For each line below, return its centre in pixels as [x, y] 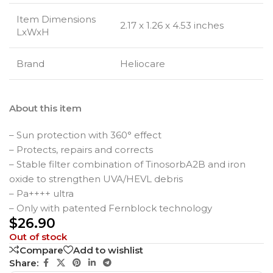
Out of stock [38, 237]
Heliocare [143, 64]
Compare [41, 250]
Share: [24, 263]
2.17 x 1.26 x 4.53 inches [172, 26]
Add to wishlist [108, 250]
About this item [45, 108]
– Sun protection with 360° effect [85, 135]
